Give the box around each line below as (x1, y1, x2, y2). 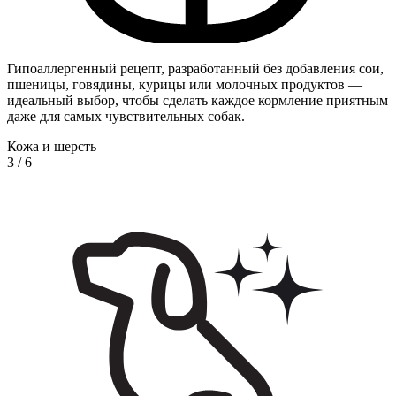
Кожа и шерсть (7, 138, 96, 154)
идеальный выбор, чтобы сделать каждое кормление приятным (7, 92, 388, 108)
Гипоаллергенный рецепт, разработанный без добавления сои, (7, 60, 384, 76)
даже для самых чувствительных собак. (7, 108, 245, 124)
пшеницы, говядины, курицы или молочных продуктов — (7, 76, 362, 92)
